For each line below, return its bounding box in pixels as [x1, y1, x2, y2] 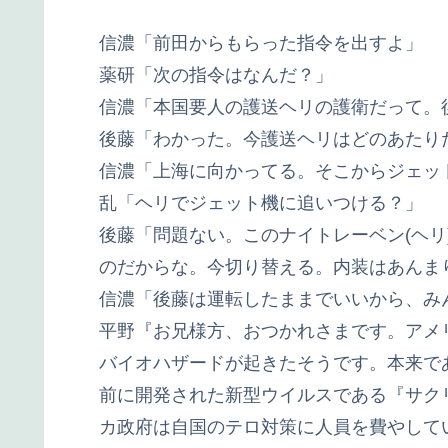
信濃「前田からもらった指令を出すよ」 [99, 32, 423, 53]
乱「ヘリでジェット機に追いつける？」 [99, 192, 423, 213]
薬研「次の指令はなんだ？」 [99, 64, 333, 85]
